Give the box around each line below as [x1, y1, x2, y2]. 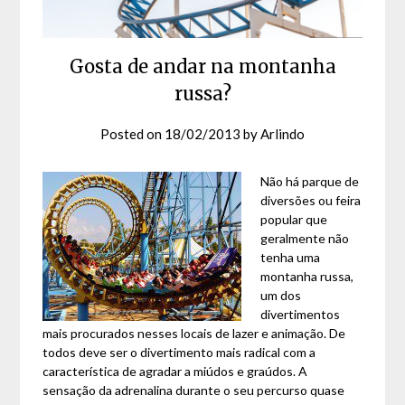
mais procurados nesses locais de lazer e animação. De [42, 325, 346, 342]
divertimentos [260, 306, 341, 323]
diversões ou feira [260, 193, 362, 209]
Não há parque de [260, 174, 360, 190]
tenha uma [260, 250, 321, 266]
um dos [260, 287, 302, 304]
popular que [260, 212, 328, 228]
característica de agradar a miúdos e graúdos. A [42, 363, 308, 380]
